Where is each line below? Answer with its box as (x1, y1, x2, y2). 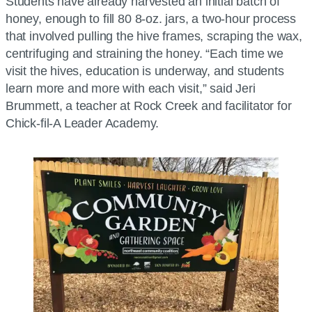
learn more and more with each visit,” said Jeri (6, 81, 256, 95)
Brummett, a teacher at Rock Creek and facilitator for (6, 98, 292, 113)
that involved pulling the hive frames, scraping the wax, (6, 29, 302, 43)
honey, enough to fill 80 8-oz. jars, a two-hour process (6, 11, 297, 26)
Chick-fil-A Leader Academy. (6, 116, 159, 130)
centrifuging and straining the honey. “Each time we (6, 46, 283, 61)
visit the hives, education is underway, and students (6, 63, 284, 78)
